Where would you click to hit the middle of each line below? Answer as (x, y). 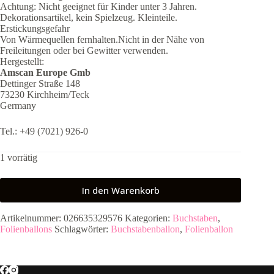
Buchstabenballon (145, 229)
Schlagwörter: (83, 229)
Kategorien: (149, 218)
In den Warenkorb (120, 190)
